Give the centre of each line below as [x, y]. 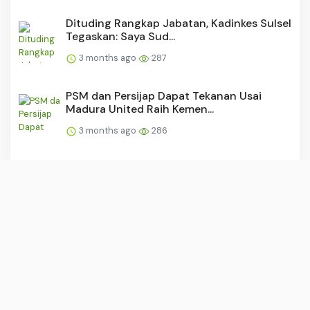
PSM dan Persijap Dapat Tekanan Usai [164, 96]
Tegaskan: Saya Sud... [120, 37]
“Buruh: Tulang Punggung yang [147, 169]
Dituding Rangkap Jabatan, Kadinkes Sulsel [179, 24]
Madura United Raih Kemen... [140, 109]
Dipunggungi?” [105, 182]
